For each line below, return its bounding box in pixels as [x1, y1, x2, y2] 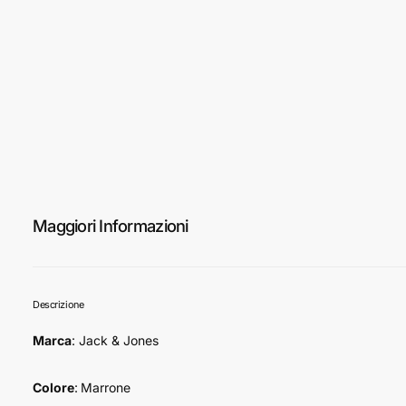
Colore [33, 379, 74, 395]
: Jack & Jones [72, 332, 159, 348]
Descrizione [33, 297, 84, 311]
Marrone [81, 379, 130, 395]
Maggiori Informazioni [33, 216, 188, 237]
